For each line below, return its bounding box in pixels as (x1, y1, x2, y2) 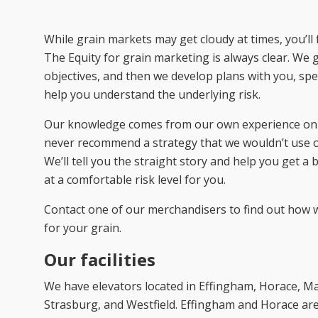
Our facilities (44, 247, 155, 271)
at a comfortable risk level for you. (44, 171, 226, 187)
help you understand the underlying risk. (44, 86, 261, 102)
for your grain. (44, 219, 121, 236)
